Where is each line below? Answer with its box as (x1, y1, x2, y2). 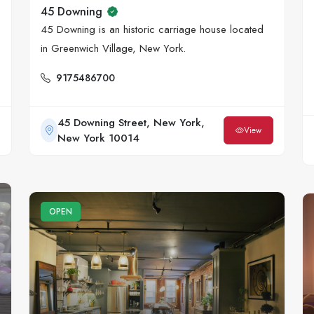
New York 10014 (57, 130, 140, 146)
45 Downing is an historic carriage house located (41, 22, 264, 38)
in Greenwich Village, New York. (41, 41, 186, 57)
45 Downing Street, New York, (57, 115, 205, 131)
